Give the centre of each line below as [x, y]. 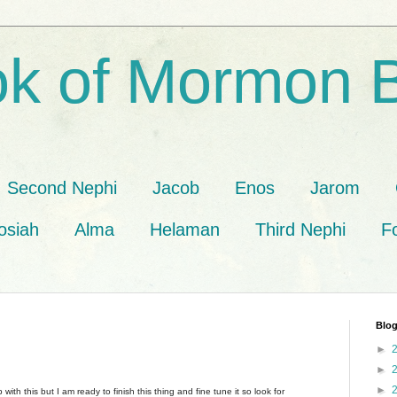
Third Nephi [300, 230]
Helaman [185, 230]
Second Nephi [62, 188]
